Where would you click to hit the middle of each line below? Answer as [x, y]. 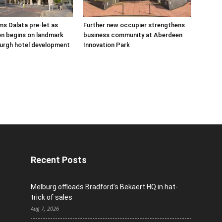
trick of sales [52, 197]
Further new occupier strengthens [134, 25]
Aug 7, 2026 [45, 208]
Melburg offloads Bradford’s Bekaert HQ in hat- [104, 187]
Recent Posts [59, 160]
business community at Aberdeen [133, 35]
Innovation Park [107, 45]
